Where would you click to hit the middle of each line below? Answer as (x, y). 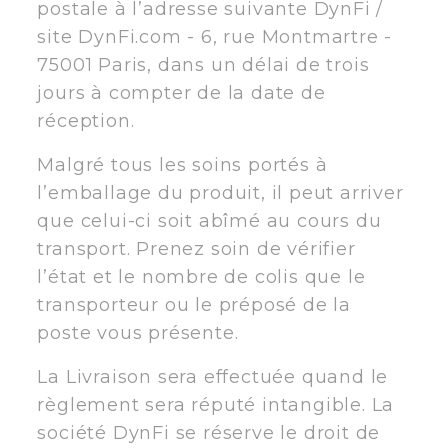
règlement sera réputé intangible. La (216, 404)
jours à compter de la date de (181, 92)
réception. (86, 120)
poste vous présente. (138, 332)
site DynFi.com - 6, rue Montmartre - (215, 36)
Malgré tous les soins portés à (182, 164)
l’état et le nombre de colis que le (201, 276)
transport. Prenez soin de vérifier (196, 248)
